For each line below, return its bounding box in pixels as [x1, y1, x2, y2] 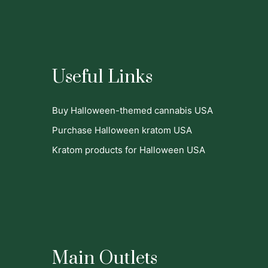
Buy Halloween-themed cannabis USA [52, 105, 213, 116]
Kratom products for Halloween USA [52, 144, 205, 156]
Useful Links [52, 66, 153, 89]
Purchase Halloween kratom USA [52, 124, 192, 136]
